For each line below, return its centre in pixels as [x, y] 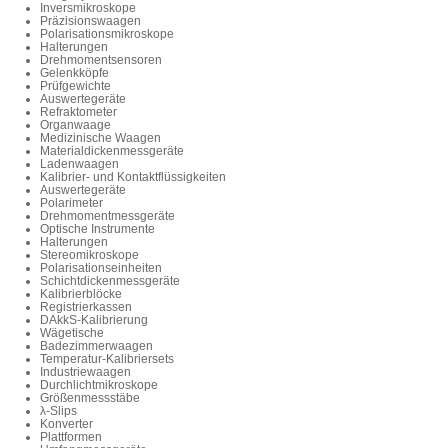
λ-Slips [58, 411]
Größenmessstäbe [90, 398]
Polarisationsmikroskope [107, 34]
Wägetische [72, 333]
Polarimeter [71, 203]
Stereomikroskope [89, 255]
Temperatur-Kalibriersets [107, 359]
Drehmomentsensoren [101, 60]
